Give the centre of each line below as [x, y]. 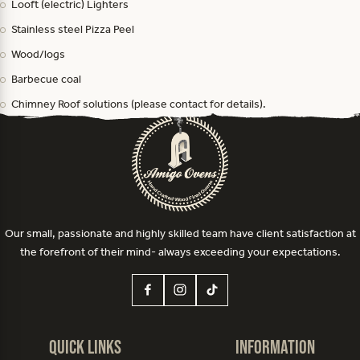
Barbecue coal [47, 79]
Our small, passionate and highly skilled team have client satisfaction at [180, 233]
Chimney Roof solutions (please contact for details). [139, 104]
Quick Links [85, 346]
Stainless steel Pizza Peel [73, 29]
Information [275, 346]
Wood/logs [39, 54]
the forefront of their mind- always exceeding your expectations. [180, 252]
